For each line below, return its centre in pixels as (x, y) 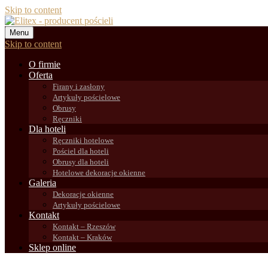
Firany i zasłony (79, 86)
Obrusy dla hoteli (81, 162)
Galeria (42, 183)
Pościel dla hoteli (81, 151)
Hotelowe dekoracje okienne (99, 173)
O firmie (45, 64)
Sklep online (52, 247)
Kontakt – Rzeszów (84, 226)
